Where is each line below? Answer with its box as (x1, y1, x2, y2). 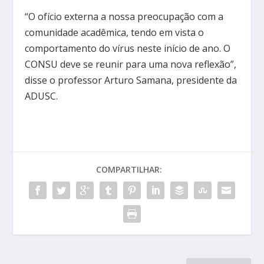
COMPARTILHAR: (96, 163, 162, 175)
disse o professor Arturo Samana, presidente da (25, 73, 237, 87)
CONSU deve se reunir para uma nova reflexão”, (25, 57, 237, 71)
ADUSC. (25, 89, 58, 103)
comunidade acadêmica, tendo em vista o (25, 25, 204, 39)
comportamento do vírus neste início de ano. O (25, 41, 231, 55)
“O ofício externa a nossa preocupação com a (25, 9, 224, 23)
